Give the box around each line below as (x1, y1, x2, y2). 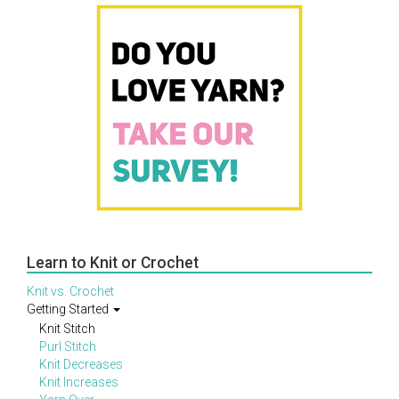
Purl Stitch (39, 339, 96, 354)
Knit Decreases (39, 357, 123, 371)
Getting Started (27, 302, 111, 316)
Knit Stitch (39, 322, 95, 336)
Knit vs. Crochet (27, 284, 114, 298)
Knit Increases (39, 375, 118, 389)
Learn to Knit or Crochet (27, 254, 199, 272)
